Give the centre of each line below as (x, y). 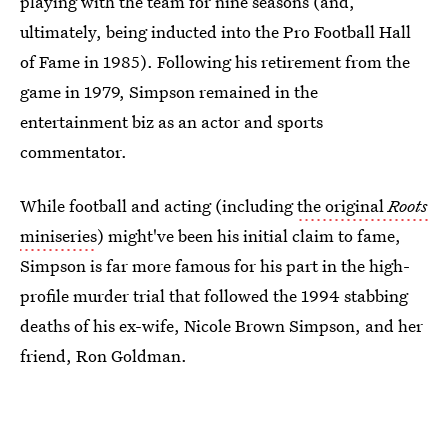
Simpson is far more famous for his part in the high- (215, 265)
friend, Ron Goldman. (103, 355)
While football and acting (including (158, 205)
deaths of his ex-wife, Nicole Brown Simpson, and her (221, 325)
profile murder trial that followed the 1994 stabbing (214, 295)
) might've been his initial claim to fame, (249, 235)
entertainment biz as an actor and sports (171, 121)
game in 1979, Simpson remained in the (169, 91)
